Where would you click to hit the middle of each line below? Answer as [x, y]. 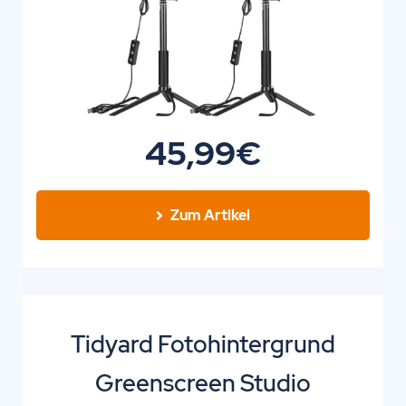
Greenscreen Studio [203, 384]
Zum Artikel [210, 216]
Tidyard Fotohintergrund [203, 345]
